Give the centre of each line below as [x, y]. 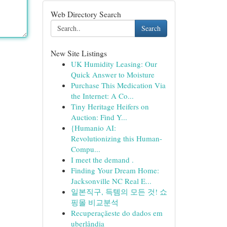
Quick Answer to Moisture [112, 74]
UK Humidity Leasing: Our [114, 64]
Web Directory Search [86, 14]
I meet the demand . [102, 160]
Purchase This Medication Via [118, 85]
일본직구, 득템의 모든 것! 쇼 [119, 192]
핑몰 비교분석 [94, 202]
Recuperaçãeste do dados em [117, 213]
